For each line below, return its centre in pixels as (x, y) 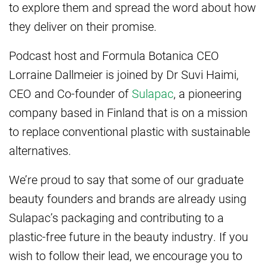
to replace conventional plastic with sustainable (129, 132)
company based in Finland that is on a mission (128, 113)
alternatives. (40, 151)
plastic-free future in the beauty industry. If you (129, 237)
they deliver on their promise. (83, 26)
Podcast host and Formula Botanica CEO (114, 56)
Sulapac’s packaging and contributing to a (116, 218)
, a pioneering (208, 94)
